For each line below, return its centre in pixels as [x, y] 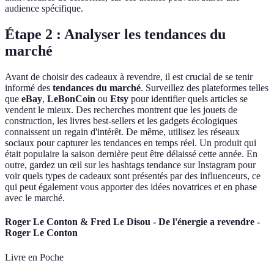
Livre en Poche [34, 257]
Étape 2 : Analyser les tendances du [115, 35]
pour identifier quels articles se [188, 99]
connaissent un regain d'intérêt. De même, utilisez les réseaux [122, 132]
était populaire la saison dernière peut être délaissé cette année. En [131, 154]
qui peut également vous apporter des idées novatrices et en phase [131, 187]
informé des [29, 88]
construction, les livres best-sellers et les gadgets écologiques [121, 121]
